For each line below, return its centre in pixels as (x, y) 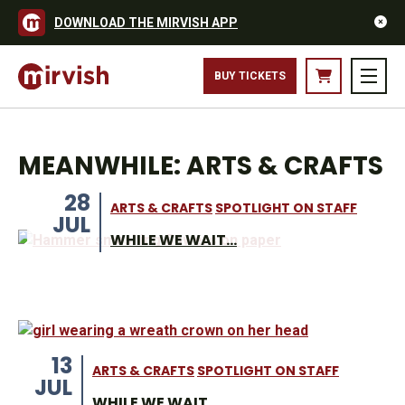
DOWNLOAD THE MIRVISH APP (146, 22)
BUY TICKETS (250, 76)
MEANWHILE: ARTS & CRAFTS (201, 165)
